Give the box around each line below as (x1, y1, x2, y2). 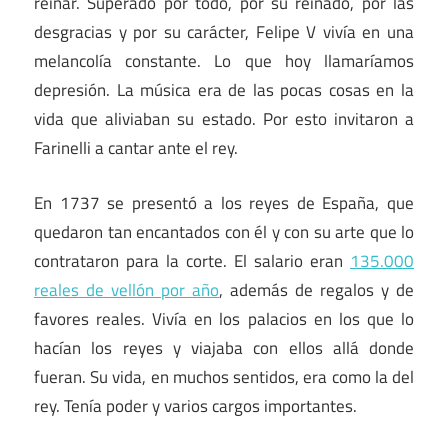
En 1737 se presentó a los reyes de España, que (34, 189, 414, 216)
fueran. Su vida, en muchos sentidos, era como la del (34, 363, 414, 390)
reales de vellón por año (34, 276, 219, 303)
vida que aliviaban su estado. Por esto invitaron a (34, 106, 414, 133)
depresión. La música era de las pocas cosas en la (34, 77, 414, 104)
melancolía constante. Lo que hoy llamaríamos (34, 48, 414, 75)
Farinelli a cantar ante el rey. (34, 135, 238, 162)
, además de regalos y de (219, 276, 414, 303)
